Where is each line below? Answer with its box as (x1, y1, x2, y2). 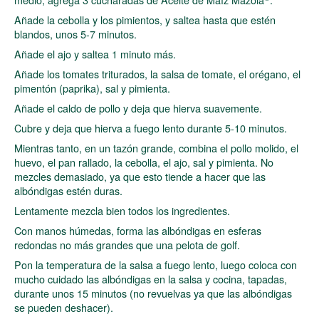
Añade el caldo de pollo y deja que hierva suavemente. (14, 100, 262, 115)
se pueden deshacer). (14, 299, 113, 315)
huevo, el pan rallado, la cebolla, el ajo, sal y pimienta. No (14, 154, 273, 169)
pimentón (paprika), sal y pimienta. (14, 80, 170, 95)
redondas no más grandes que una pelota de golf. (14, 236, 240, 252)
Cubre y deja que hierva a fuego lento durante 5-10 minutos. (14, 120, 287, 135)
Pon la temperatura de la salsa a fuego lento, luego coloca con (14, 256, 297, 272)
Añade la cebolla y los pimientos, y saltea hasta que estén (14, 11, 276, 27)
